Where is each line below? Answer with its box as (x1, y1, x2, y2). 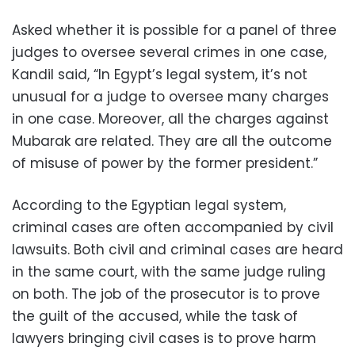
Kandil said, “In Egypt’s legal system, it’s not (12, 65, 307, 84)
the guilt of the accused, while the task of (12, 307, 298, 326)
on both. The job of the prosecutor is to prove (12, 284, 320, 303)
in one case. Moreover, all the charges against (12, 109, 329, 128)
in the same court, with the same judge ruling (12, 262, 326, 281)
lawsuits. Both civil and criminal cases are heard (12, 240, 343, 259)
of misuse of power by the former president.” (12, 154, 318, 173)
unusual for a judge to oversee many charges (12, 87, 329, 106)
